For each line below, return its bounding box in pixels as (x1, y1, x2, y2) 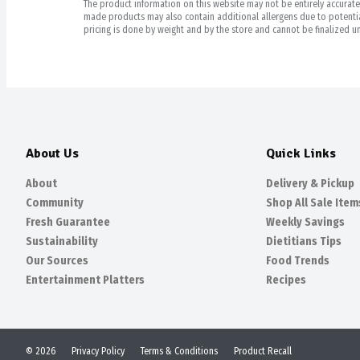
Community (26, 196, 84, 210)
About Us (26, 145, 79, 162)
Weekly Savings (266, 215, 346, 229)
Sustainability (26, 235, 98, 248)
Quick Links (266, 145, 337, 162)
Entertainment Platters (26, 273, 145, 287)
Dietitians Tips (266, 235, 342, 248)
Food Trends (266, 254, 330, 268)
